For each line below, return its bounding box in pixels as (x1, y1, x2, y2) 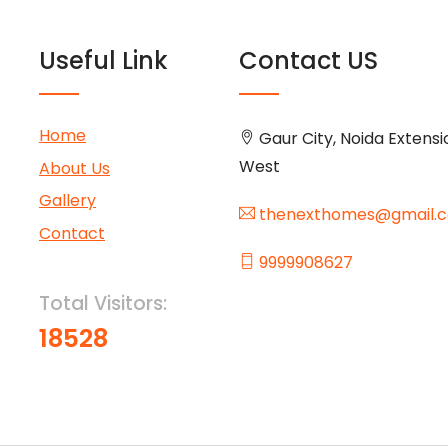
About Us (39, 156, 110, 180)
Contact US (239, 44, 378, 77)
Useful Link (39, 44, 168, 77)
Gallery (39, 189, 96, 213)
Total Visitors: (39, 289, 167, 317)
